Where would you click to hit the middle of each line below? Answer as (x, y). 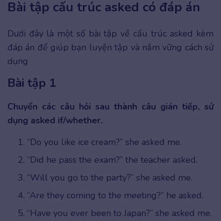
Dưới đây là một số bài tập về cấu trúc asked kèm (110, 34)
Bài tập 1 (32, 83)
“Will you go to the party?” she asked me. (110, 178)
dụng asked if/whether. (55, 121)
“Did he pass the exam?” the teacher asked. (112, 160)
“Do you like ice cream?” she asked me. (104, 142)
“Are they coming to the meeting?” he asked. (115, 196)
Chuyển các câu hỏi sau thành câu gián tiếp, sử (110, 107)
